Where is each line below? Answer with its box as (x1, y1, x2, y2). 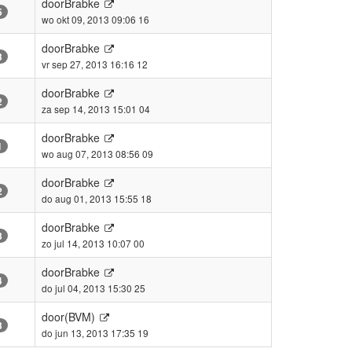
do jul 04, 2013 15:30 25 (42, 280, 145, 295)
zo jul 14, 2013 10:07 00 (42, 236, 145, 250)
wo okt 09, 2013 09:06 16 (42, 12, 149, 26)
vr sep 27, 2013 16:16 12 (42, 57, 148, 71)
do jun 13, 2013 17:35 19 (42, 325, 148, 339)
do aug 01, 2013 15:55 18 (42, 191, 152, 205)
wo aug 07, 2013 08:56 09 (42, 146, 153, 160)
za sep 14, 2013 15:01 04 (42, 101, 150, 115)
